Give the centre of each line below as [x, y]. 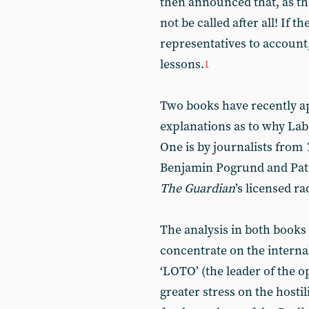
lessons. [182, 64]
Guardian [210, 189]
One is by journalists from [233, 147]
